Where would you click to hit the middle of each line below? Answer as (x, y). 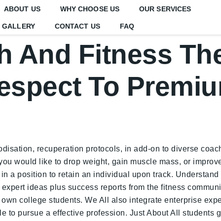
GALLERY (18, 26)
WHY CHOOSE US (90, 9)
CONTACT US (77, 26)
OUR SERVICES (165, 9)
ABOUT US (22, 9)
